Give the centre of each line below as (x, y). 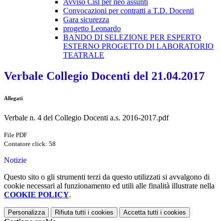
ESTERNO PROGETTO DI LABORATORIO (138, 46)
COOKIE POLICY (37, 195)
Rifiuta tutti (70, 213)
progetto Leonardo (92, 29)
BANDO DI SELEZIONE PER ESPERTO (132, 37)
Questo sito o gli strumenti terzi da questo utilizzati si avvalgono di (107, 177)
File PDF (16, 135)
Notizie (15, 160)
